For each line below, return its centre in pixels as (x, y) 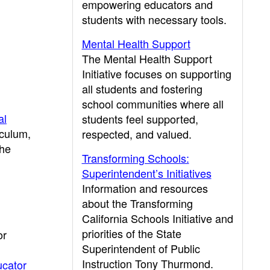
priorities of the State (131, 233)
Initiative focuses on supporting (156, 74)
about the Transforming (137, 203)
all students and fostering (142, 89)
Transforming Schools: (135, 158)
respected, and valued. (137, 134)
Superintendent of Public (141, 248)
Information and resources (145, 188)
